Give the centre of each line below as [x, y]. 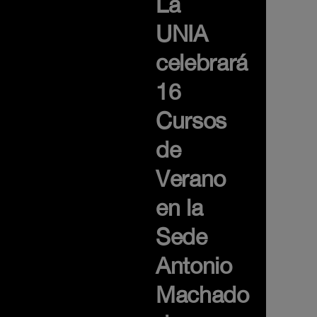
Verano [191, 179]
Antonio [194, 266]
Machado [202, 295]
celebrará [202, 63]
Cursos [191, 121]
